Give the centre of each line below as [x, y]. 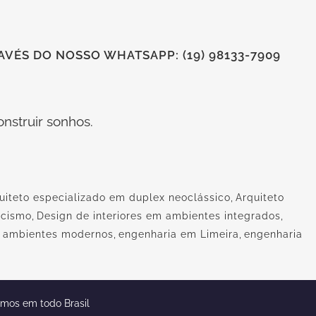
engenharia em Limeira [179, 234]
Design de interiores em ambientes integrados [159, 215]
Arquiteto [260, 197]
